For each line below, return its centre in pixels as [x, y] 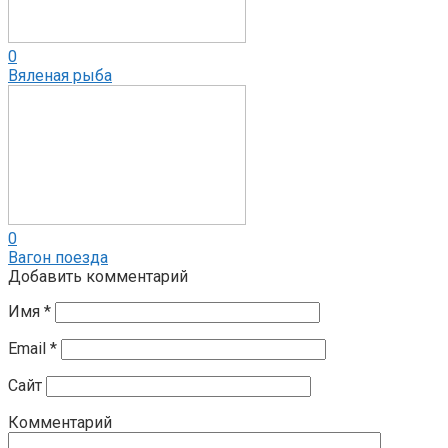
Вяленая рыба [60, 75]
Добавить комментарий [98, 276]
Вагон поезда [58, 257]
